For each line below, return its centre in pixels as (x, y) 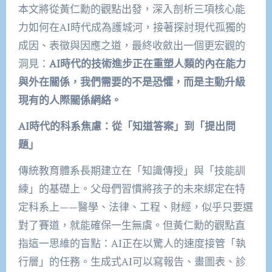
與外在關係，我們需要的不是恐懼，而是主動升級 (131, 82)
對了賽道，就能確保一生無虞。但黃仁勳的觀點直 (131, 225)
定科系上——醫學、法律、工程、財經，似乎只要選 (135, 207)
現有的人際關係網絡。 (70, 100)
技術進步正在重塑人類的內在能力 (168, 64)
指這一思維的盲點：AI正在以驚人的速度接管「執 (132, 243)
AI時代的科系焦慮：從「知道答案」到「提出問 (127, 126)
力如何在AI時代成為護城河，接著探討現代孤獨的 (132, 27)
